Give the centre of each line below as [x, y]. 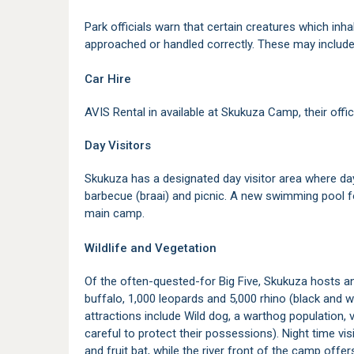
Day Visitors [118, 145]
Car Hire [108, 79]
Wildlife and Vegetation [151, 248]
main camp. [115, 213]
